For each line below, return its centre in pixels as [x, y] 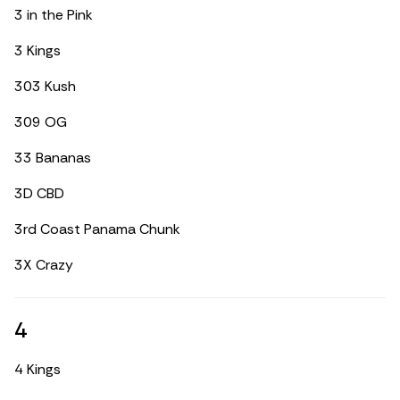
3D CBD [39, 193]
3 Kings [37, 50]
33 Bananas [53, 158]
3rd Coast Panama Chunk [97, 229]
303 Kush [45, 86]
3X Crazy [44, 265]
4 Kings [37, 369]
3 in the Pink [54, 15]
